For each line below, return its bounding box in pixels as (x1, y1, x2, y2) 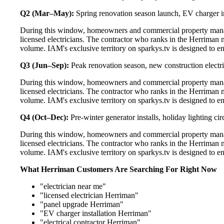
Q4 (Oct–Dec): (20, 112, 68, 121)
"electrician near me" (40, 181, 106, 190)
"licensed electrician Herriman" (40, 190, 138, 199)
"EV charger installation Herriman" (40, 208, 151, 217)
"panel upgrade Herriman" (40, 199, 123, 208)
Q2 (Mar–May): (20, 8, 74, 17)
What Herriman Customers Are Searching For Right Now (20, 164, 217, 173)
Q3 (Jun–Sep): (20, 60, 69, 69)
